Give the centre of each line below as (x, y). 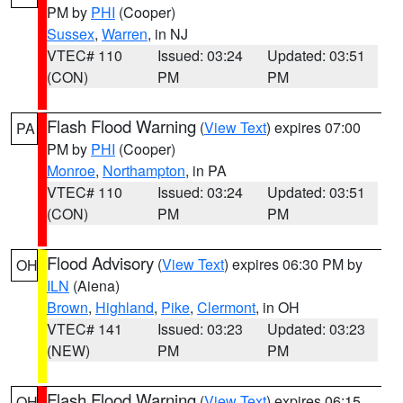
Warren (125, 34)
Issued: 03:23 (200, 329)
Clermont (226, 307)
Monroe (71, 170)
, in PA (206, 170)
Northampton (144, 170)
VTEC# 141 (85, 329)
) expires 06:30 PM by (293, 264)
